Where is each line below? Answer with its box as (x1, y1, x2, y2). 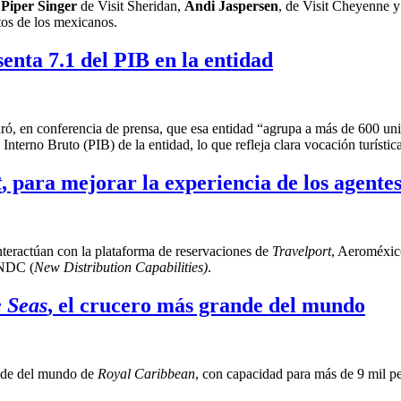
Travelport (272, 243, 331, 260)
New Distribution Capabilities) (34, 260, 208, 276)
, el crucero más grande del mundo (47, 294, 365, 317)
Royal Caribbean (98, 365, 195, 381)
